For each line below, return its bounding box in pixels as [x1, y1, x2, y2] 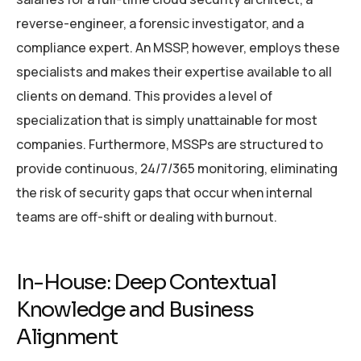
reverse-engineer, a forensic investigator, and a [16, 15, 304, 33]
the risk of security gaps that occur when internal [16, 184, 313, 202]
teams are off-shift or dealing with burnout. [16, 208, 277, 226]
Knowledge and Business [16, 297, 254, 324]
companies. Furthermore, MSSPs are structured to [16, 135, 323, 154]
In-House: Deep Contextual [16, 269, 276, 297]
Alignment [16, 324, 118, 351]
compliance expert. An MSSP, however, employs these [16, 39, 340, 57]
